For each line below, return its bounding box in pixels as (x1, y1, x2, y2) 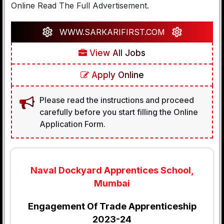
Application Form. (39, 119, 105, 129)
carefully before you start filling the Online (39, 107, 198, 117)
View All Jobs (87, 48, 145, 58)
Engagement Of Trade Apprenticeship (27, 201, 196, 211)
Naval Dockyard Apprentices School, (30, 165, 194, 175)
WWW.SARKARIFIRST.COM (59, 27, 165, 37)
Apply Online (88, 70, 144, 80)
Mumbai (94, 178, 130, 188)
